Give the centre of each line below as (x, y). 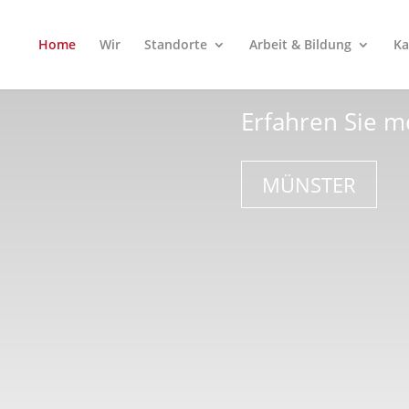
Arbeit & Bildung (300, 44)
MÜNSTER (309, 184)
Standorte (176, 44)
